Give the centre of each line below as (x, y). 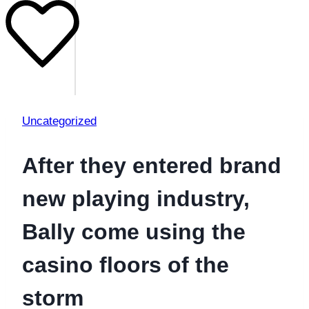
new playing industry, (136, 198)
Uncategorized (59, 121)
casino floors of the (126, 265)
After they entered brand (152, 165)
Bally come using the (134, 231)
